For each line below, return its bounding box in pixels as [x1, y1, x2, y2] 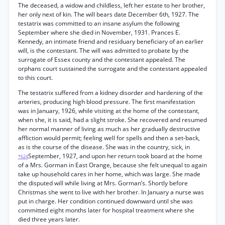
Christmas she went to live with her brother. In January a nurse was [18, 188, 204, 196]
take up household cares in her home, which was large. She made [18, 170, 200, 178]
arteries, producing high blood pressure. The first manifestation [18, 97, 195, 106]
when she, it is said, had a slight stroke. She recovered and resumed [18, 116, 207, 124]
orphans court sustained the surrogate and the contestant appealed [18, 64, 207, 73]
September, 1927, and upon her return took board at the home [28, 152, 202, 160]
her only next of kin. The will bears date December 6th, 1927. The [18, 10, 199, 19]
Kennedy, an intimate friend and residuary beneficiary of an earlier [18, 37, 203, 46]
